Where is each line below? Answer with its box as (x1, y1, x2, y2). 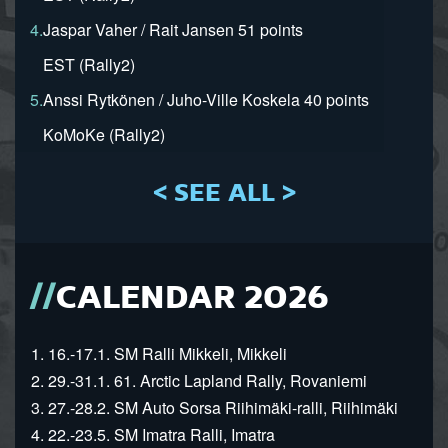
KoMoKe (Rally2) (43, 122, 165, 146)
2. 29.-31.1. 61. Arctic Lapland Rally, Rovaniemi (15, 368, 367, 392)
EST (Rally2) (43, 52, 135, 76)
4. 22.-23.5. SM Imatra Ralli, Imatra (15, 422, 275, 446)
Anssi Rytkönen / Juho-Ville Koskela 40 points (43, 87, 369, 111)
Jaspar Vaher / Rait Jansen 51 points (43, 17, 303, 41)
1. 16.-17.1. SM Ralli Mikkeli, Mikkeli (15, 341, 287, 365)
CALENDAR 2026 (56, 281, 329, 316)
